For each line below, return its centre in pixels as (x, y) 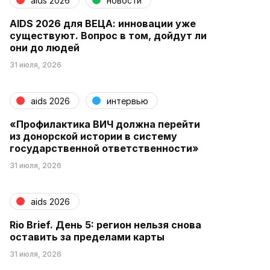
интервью (127, 101)
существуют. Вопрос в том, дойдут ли (108, 36)
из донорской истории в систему (93, 136)
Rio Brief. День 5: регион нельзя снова (105, 225)
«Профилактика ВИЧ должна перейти (105, 124)
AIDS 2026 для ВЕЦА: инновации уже (103, 24)
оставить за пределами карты (87, 237)
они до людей (45, 48)
